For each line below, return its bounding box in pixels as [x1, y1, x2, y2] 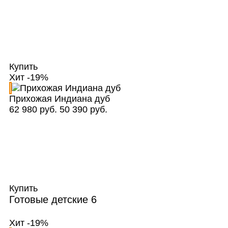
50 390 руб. [59, 104, 107, 115]
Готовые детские [9, 194, 91, 206]
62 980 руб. [9, 104, 57, 115]
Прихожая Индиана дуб [9, 94, 110, 104]
